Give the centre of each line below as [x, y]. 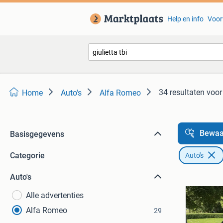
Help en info [185, 19]
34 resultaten [182, 92]
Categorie [27, 156]
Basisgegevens [37, 134]
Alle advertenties [55, 195]
